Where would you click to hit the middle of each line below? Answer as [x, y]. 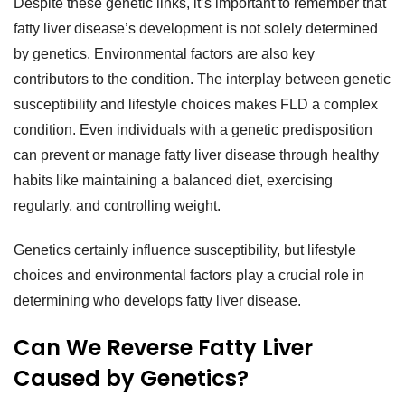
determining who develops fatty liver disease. [157, 301]
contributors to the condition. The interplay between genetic [202, 80]
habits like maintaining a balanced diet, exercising [173, 181]
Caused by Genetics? [131, 378]
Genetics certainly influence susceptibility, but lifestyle [185, 250]
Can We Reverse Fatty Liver [163, 347]
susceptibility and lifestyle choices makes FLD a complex [196, 105]
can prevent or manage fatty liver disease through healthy [196, 155]
